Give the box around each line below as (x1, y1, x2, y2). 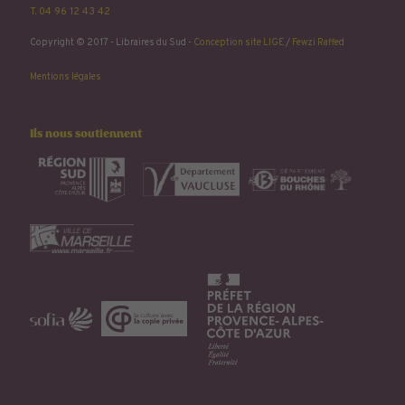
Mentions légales (30, 71, 101, 84)
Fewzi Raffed (292, 37, 344, 50)
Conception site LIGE (193, 37, 284, 50)
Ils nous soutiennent (30, 127, 142, 145)
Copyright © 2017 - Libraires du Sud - (30, 37, 193, 50)
